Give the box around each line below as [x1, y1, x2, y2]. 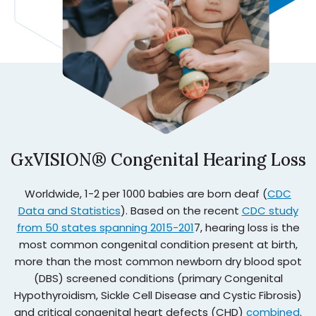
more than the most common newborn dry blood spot [14, 253, 302, 269]
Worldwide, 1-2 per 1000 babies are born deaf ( [25, 186, 267, 201]
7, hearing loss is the [193, 219, 300, 235]
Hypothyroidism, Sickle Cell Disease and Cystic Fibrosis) [14, 287, 302, 303]
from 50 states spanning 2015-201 [16, 219, 194, 235]
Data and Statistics [18, 202, 121, 218]
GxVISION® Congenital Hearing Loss [10, 148, 306, 171]
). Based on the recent [120, 202, 242, 218]
